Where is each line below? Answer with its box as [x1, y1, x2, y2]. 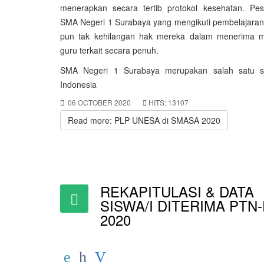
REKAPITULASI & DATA [100, 181, 254, 202]
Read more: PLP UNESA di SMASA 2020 [68, 114, 220, 126]
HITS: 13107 [148, 97, 189, 107]
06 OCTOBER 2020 [68, 97, 131, 107]
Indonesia [60, 78, 97, 90]
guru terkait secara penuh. [60, 44, 159, 56]
